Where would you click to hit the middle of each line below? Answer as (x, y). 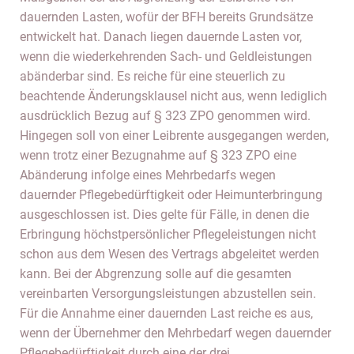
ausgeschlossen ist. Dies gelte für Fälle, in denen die (164, 215)
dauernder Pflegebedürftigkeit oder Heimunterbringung (171, 195)
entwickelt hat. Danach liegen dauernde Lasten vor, (161, 37)
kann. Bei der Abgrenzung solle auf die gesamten (156, 274)
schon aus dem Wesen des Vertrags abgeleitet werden (169, 254)
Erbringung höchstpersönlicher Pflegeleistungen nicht (168, 234)
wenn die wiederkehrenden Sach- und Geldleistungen (166, 56)
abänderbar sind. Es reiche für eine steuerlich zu (153, 76)
